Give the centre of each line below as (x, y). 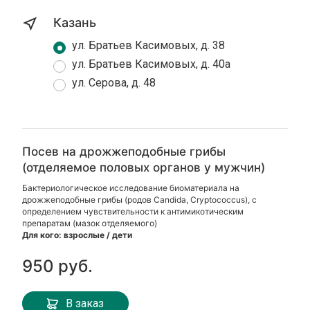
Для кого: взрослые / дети (77, 235)
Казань (75, 22)
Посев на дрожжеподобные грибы (124, 152)
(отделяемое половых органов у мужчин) (144, 167)
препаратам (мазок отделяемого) (90, 223)
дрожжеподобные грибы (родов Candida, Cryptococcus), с (140, 200)
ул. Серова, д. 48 (114, 83)
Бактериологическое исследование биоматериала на (131, 188)
